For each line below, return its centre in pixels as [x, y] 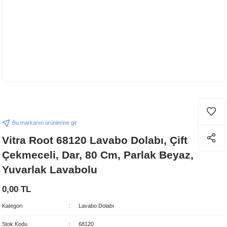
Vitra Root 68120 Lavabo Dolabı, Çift [95, 140]
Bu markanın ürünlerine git [44, 123]
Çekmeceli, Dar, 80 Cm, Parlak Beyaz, [98, 155]
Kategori [12, 206]
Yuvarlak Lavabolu [50, 169]
